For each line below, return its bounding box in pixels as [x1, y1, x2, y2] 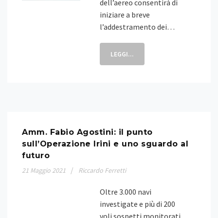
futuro [22, 151, 50, 160]
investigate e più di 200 [100, 199, 175, 209]
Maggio [30, 166, 51, 175]
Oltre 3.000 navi [100, 187, 151, 197]
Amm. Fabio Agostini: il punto [22, 127, 153, 137]
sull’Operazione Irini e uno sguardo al [22, 139, 188, 148]
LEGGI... [110, 50, 134, 58]
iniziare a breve [100, 10, 150, 19]
